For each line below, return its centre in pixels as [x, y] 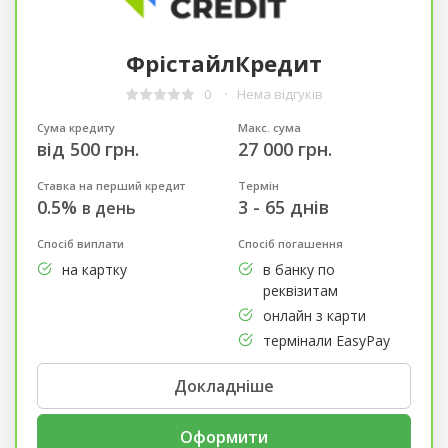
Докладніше [224, 385]
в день [108, 207]
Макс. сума [269, 127]
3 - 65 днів [283, 206]
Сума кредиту [75, 127]
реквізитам [300, 290]
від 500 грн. [87, 148]
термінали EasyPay [326, 340]
